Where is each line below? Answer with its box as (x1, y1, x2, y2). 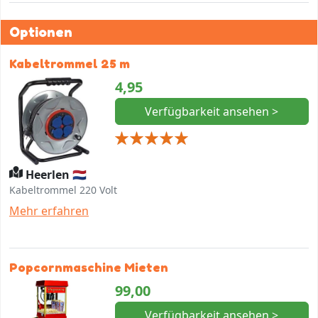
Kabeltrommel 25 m (9, 55, 130, 71)
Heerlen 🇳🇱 (23, 166, 87, 182)
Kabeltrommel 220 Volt (9, 182, 117, 197)
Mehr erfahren (9, 202, 89, 219)
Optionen (9, 23, 72, 40)
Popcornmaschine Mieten (9, 259, 168, 275)
